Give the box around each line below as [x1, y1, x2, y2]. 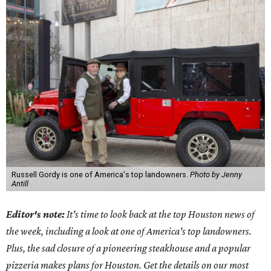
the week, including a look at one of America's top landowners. [6, 225, 252, 237]
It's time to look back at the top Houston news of [67, 208, 255, 220]
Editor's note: [6, 208, 67, 220]
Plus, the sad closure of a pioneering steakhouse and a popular [6, 242, 250, 254]
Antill [11, 179, 28, 188]
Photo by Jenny [189, 170, 242, 179]
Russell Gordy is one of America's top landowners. [11, 170, 190, 179]
